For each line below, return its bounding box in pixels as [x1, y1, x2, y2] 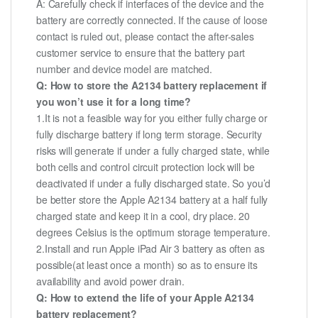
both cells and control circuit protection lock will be [36, 160, 255, 175]
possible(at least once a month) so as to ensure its [36, 258, 258, 273]
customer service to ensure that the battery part [36, 45, 246, 60]
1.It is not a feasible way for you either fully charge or [36, 111, 268, 126]
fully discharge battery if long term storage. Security [36, 127, 262, 142]
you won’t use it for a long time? [36, 94, 191, 109]
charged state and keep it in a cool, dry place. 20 [36, 209, 250, 224]
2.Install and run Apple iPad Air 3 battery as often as [36, 241, 265, 256]
